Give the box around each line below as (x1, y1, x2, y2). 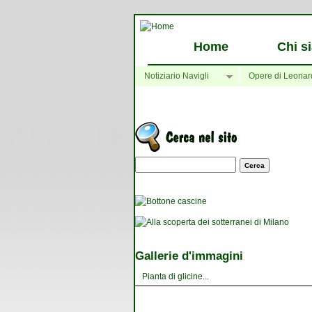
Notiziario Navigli (144, 71, 209, 81)
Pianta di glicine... (142, 271, 209, 281)
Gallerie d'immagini (135, 249, 243, 263)
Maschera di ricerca (135, 156, 244, 170)
